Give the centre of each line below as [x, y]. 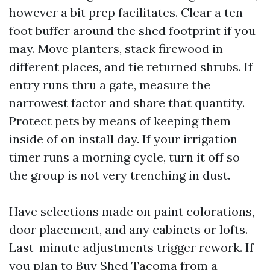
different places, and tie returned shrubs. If [131, 66]
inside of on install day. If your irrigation [123, 139]
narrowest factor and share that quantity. [127, 102]
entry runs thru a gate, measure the [110, 84]
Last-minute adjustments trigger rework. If [131, 247]
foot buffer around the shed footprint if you [132, 30]
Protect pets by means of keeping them [120, 121]
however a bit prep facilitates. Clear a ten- [129, 12]
